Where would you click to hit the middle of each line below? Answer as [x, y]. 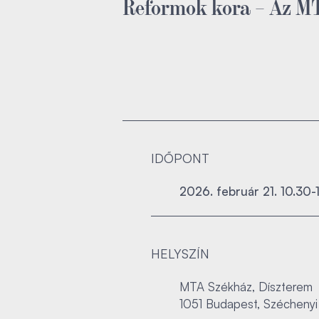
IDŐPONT [180, 158]
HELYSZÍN [180, 253]
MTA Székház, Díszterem [246, 287]
